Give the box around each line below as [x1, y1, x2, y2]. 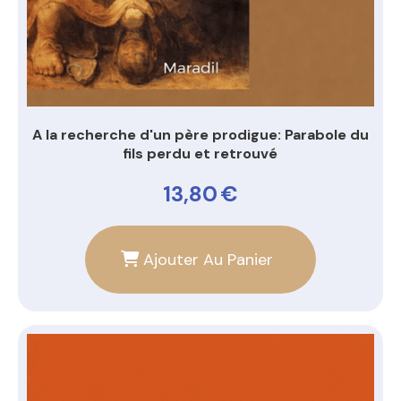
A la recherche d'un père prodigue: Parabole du [31, 125, 369, 144]
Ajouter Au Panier [142, 249, 273, 270]
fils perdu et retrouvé [123, 144, 278, 163]
